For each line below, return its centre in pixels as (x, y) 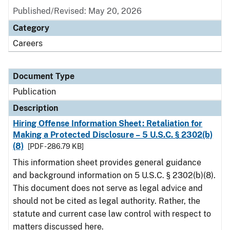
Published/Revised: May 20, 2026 (77, 11)
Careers (28, 43)
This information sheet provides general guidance (107, 162)
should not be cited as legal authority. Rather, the (107, 201)
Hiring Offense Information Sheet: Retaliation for (108, 123)
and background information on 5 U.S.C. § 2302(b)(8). (114, 175)
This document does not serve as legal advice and (108, 188)
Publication (34, 92)
